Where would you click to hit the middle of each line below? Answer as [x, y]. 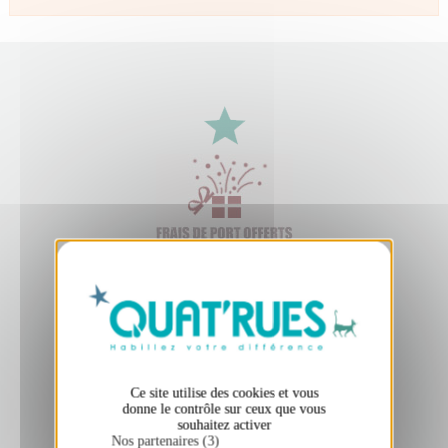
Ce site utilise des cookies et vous [224, 393]
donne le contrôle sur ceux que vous [224, 409]
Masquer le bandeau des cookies [220, 262]
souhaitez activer [224, 425]
